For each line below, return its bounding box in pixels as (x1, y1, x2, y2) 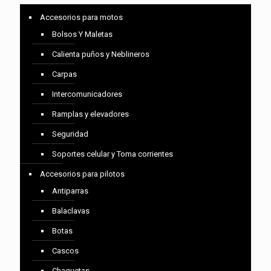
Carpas (52, 70, 77, 79)
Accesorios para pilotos (40, 169, 125, 178)
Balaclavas (52, 206, 90, 215)
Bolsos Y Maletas (52, 30, 113, 39)
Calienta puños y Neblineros (52, 50, 149, 59)
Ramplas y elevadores (52, 109, 129, 119)
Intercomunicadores (52, 90, 122, 99)
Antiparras (52, 186, 88, 195)
